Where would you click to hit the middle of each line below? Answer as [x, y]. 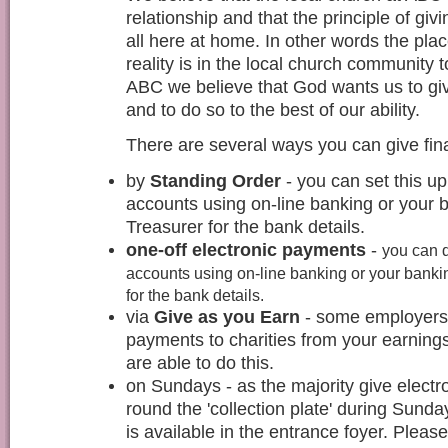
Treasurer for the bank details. [245, 226]
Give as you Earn [229, 316]
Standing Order [218, 180]
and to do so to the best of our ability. [273, 110]
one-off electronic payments [246, 249]
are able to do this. [200, 362]
